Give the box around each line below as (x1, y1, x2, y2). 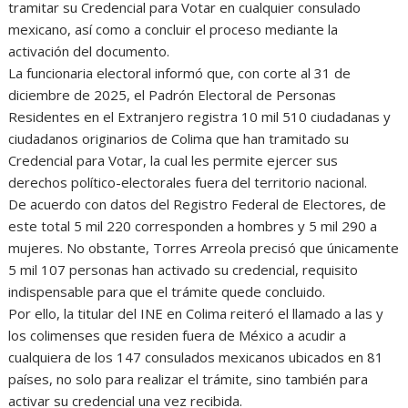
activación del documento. (8, 41, 170, 60)
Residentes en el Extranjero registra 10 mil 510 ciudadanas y (8, 107, 392, 126)
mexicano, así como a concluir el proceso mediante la (8, 19, 339, 38)
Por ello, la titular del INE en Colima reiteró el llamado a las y (8, 303, 384, 322)
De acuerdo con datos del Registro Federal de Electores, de (8, 194, 387, 213)
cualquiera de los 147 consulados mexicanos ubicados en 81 (8, 347, 384, 366)
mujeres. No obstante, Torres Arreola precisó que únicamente (8, 238, 400, 257)
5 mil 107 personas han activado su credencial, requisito (8, 260, 359, 279)
